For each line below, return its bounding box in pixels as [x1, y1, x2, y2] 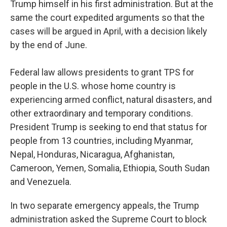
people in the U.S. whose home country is [10, 81, 176, 91]
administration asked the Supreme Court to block [10, 214, 207, 224]
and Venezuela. [10, 176, 71, 187]
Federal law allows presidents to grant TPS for [10, 67, 194, 78]
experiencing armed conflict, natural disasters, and [10, 94, 212, 105]
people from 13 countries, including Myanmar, [10, 135, 193, 146]
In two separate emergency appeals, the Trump [10, 200, 199, 211]
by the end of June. [10, 40, 87, 50]
